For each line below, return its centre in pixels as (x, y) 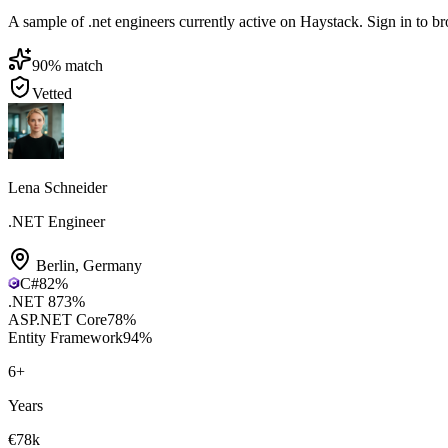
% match (75, 65)
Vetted (52, 93)
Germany (112, 265)
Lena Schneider (57, 187)
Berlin (55, 265)
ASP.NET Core (57, 319)
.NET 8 (32, 301)
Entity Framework (65, 337)
